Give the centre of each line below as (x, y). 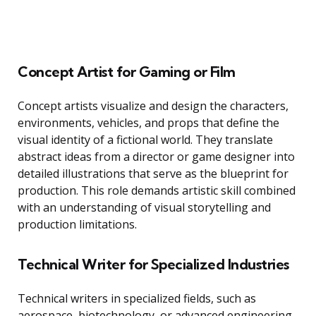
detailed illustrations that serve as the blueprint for (153, 174)
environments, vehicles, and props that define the (148, 123)
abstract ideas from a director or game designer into (156, 157)
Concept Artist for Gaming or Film (127, 72)
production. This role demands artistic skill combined (157, 191)
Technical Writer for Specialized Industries (153, 265)
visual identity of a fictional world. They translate (145, 140)
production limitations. (77, 225)
